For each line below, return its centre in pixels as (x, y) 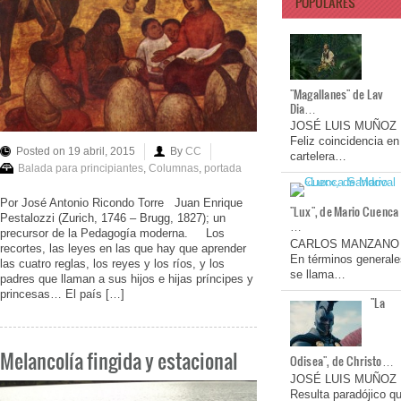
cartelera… (318, 157)
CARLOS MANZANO (344, 244)
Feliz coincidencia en (344, 141)
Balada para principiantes (81, 168)
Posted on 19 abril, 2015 (76, 151)
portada (223, 168)
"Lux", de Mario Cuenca (344, 212)
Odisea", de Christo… (341, 361)
